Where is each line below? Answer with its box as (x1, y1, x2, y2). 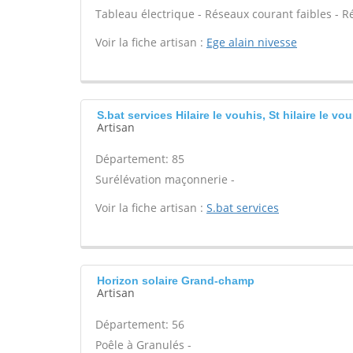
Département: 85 (95, 151, 184, 166)
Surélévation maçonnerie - (95, 172, 235, 187)
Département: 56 (95, 317, 184, 332)
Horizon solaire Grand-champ (97, 274, 255, 287)
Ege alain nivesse (206, 35, 297, 50)
